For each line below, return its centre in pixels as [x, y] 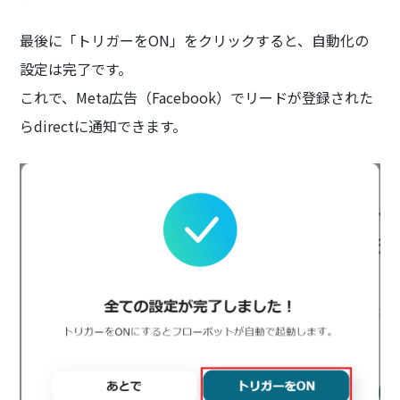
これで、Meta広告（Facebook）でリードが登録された [197, 98]
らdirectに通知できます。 [104, 126]
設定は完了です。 [76, 69]
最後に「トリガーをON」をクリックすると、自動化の [195, 41]
